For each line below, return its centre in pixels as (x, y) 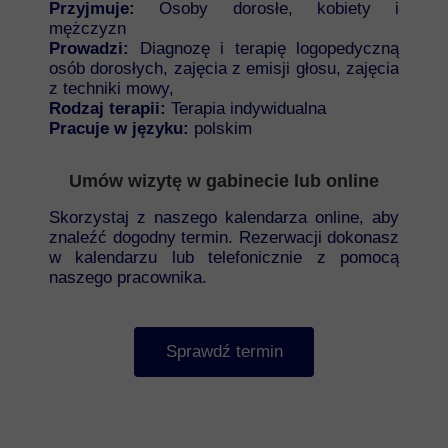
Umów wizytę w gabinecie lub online (224, 181)
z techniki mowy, (111, 88)
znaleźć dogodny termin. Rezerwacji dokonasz (224, 237)
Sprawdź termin (224, 351)
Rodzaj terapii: (107, 108)
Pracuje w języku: (119, 128)
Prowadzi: (89, 48)
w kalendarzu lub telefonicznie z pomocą (224, 257)
